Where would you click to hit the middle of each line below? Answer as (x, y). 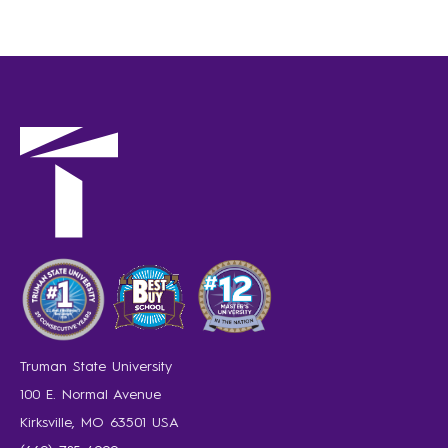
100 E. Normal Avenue (90, 395)
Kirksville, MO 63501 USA (99, 423)
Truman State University (96, 367)
